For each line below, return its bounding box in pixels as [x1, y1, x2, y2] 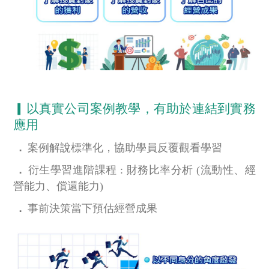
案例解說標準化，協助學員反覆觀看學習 [28, 141, 223, 154]
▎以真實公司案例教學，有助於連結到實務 [13, 101, 256, 116]
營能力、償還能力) [13, 180, 104, 192]
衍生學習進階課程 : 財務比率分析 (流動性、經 [28, 163, 256, 176]
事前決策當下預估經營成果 [28, 202, 158, 214]
